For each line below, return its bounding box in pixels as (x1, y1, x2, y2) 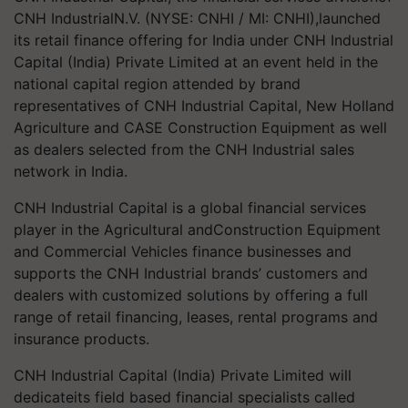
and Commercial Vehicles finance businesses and (14, 242, 352, 260)
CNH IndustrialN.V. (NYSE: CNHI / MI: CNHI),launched (14, 9, 381, 27)
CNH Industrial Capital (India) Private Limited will (14, 366, 352, 384)
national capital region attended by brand (14, 75, 301, 93)
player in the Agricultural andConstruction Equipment (14, 220, 381, 239)
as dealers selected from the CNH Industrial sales (14, 140, 354, 158)
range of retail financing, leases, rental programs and (14, 308, 378, 326)
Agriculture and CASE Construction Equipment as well (14, 118, 387, 137)
